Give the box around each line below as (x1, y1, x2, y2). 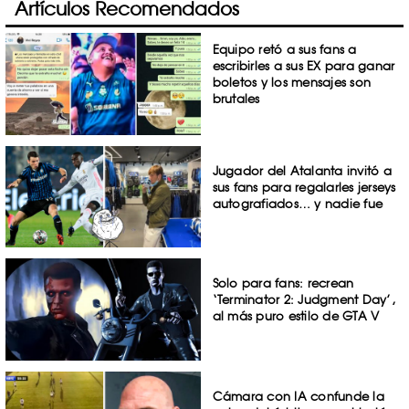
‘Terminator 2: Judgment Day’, (212, 292, 395, 308)
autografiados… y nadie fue (212, 195, 383, 211)
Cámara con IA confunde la (212, 389, 384, 404)
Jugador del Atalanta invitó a (212, 163, 392, 178)
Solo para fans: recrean (212, 276, 354, 291)
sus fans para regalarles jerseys (212, 179, 396, 194)
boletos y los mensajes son (212, 75, 372, 89)
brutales (212, 91, 260, 106)
